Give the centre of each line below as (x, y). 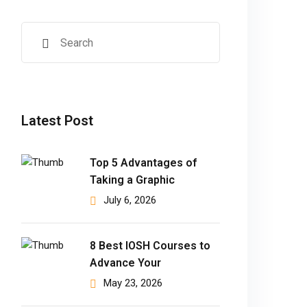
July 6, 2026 (130, 200)
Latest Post (57, 121)
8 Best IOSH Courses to (150, 246)
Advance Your (125, 263)
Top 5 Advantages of (143, 163)
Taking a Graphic (132, 180)
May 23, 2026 (133, 283)
